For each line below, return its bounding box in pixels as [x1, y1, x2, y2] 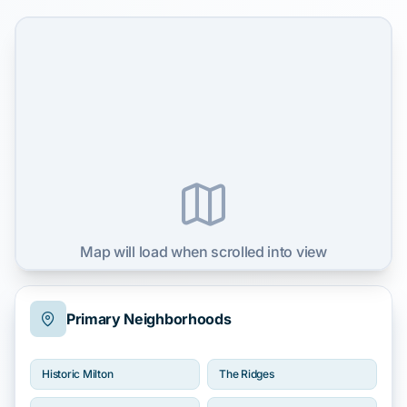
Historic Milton [42, 367, 114, 381]
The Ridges [219, 367, 274, 381]
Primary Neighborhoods [66, 310, 232, 328]
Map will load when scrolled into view [80, 243, 327, 261]
